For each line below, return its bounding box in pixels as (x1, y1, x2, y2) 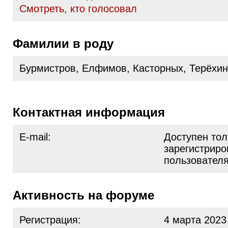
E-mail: (19, 131, 51, 142)
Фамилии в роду (23, 37, 113, 50)
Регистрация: (19, 214, 81, 225)
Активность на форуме (21, 188, 154, 202)
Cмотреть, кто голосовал (19, 3, 137, 14)
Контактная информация (20, 105, 165, 119)
